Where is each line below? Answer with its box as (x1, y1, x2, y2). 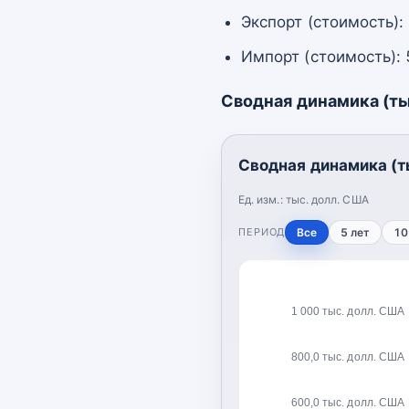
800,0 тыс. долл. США (290, 350, 404, 363)
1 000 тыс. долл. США (290, 304, 404, 318)
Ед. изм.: (238, 192, 286, 206)
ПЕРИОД (238, 225, 286, 238)
